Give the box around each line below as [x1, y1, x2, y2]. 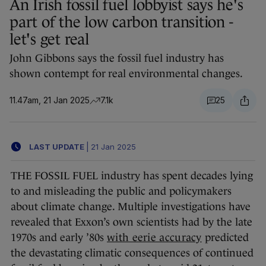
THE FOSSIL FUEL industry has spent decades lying [11, 170, 253, 182]
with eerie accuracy [107, 232, 202, 244]
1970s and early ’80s [11, 232, 107, 244]
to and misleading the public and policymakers [11, 185, 232, 198]
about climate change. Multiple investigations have [11, 201, 251, 213]
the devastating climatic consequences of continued [11, 247, 254, 259]
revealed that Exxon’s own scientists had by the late [11, 216, 252, 229]
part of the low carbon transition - [9, 13, 233, 31]
